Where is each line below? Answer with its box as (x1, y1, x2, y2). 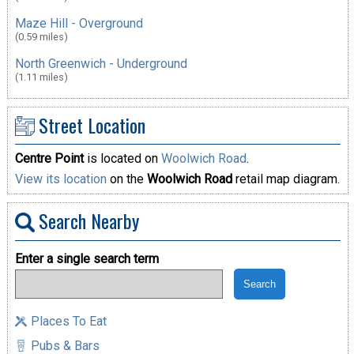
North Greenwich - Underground (14, 55, 187, 71)
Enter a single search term (14, 250, 159, 266)
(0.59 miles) (14, 30, 68, 43)
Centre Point (14, 151, 84, 167)
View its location (14, 171, 107, 187)
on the (106, 171, 147, 187)
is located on (83, 151, 161, 167)
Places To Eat (30, 313, 107, 329)
